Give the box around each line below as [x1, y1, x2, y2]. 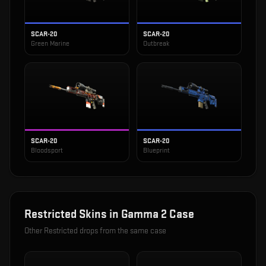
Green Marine [31, 39, 69, 49]
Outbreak [143, 39, 169, 49]
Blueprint [143, 146, 170, 156]
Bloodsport [31, 146, 63, 156]
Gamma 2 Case [121, 207, 194, 222]
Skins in [77, 207, 121, 222]
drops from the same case [78, 226, 166, 236]
